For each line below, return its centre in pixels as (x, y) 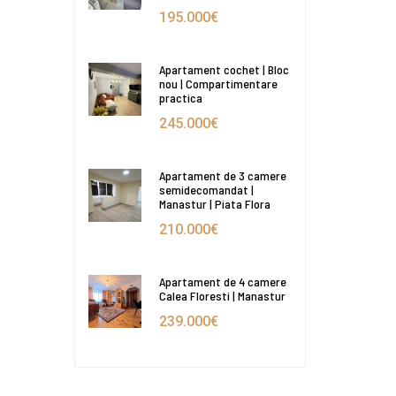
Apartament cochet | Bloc (224, 69)
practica (180, 97)
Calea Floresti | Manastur (222, 295)
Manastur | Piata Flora (214, 203)
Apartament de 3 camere (222, 175)
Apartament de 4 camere (222, 281)
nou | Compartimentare (218, 83)
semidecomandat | (206, 189)
